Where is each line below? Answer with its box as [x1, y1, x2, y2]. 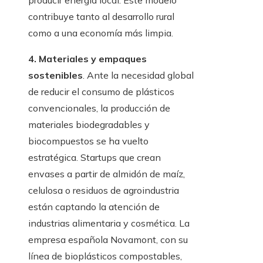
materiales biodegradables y [28, 119, 150, 131]
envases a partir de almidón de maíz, [28, 168, 185, 180]
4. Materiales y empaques [28, 53, 147, 65]
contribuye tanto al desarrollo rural [28, 11, 174, 23]
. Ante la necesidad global [83, 69, 194, 82]
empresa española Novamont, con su [28, 234, 188, 246]
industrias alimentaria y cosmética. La [28, 217, 190, 230]
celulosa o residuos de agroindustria [28, 184, 179, 197]
